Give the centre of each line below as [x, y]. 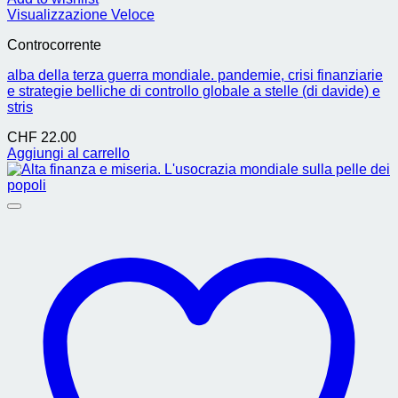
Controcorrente [54, 45]
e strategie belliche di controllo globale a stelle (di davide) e [194, 91]
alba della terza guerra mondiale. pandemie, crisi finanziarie [195, 75]
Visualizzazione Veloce [81, 15]
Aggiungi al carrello [68, 153]
